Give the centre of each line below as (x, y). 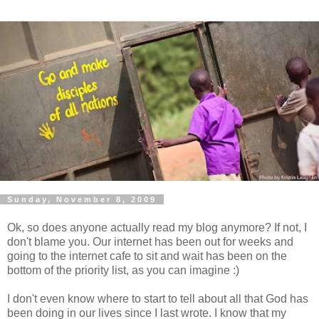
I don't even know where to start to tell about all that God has (158, 298)
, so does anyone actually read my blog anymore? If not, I (164, 227)
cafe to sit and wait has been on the (197, 256)
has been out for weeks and (223, 241)
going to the (38, 256)
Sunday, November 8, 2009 (82, 199)
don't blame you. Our (61, 241)
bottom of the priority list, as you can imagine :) (123, 270)
